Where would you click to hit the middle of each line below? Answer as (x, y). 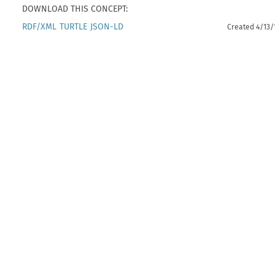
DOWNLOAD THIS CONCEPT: (75, 9)
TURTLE (74, 26)
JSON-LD (107, 26)
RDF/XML (40, 26)
